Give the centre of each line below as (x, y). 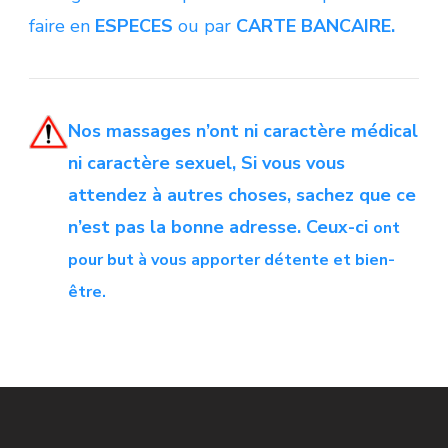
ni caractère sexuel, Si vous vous (206, 162)
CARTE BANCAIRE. (315, 25)
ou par (204, 25)
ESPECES (134, 25)
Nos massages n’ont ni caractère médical (243, 130)
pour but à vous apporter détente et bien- (231, 259)
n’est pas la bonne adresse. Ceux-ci (220, 226)
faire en (62, 25)
